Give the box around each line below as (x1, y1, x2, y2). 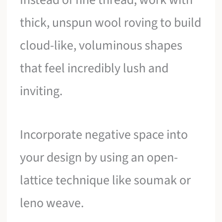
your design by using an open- (20, 148, 178, 166)
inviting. (20, 82, 63, 101)
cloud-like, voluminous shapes (20, 36, 183, 55)
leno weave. (20, 193, 84, 212)
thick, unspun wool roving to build (20, 13, 202, 32)
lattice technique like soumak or (20, 170, 191, 189)
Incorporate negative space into (20, 125, 188, 144)
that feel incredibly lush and (20, 59, 169, 78)
